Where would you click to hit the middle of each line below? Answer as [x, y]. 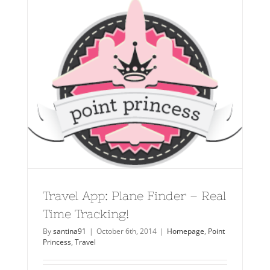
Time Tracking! [86, 213]
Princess [57, 242]
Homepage [186, 231]
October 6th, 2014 [127, 231]
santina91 [70, 231]
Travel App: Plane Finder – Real [134, 195]
